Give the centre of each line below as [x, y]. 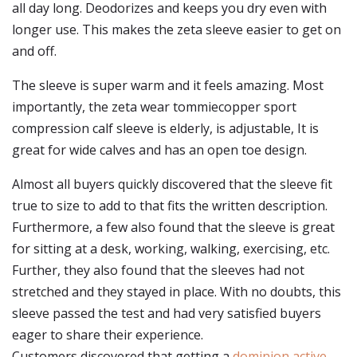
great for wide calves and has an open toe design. [159, 150]
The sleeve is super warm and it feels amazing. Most [168, 85]
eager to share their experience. [108, 335]
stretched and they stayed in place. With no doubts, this [177, 292]
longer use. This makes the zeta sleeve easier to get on [177, 29]
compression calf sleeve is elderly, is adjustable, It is [165, 128]
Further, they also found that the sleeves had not [158, 270]
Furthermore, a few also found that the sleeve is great [173, 227]
